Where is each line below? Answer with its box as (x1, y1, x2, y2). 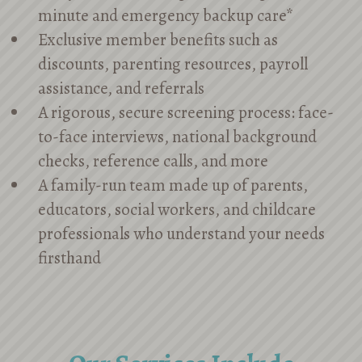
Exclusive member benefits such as (38, 28, 279, 51)
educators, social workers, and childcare (38, 198, 317, 221)
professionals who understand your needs (38, 222, 326, 245)
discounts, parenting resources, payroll (38, 53, 309, 75)
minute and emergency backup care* (38, 4, 294, 27)
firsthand (38, 246, 102, 269)
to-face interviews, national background (38, 125, 318, 148)
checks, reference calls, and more (38, 149, 269, 172)
